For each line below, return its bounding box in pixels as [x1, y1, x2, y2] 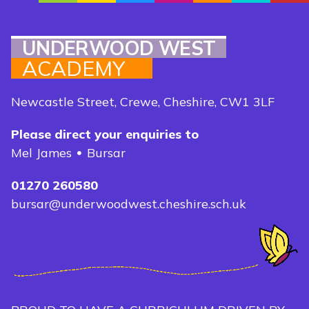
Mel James [11, 145, 72, 161]
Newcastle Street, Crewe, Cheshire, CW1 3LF [11, 94, 275, 110]
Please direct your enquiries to [11, 126, 199, 142]
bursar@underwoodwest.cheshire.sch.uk [11, 196, 246, 212]
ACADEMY [22, 55, 125, 81]
